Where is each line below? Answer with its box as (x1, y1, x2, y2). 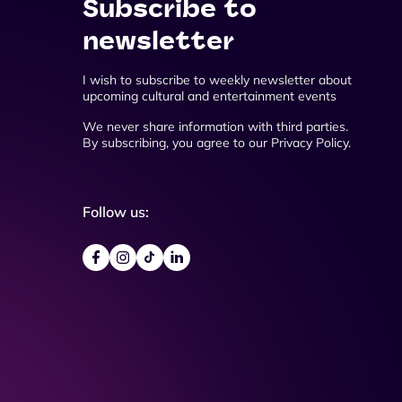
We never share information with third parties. (83, 118, 348, 135)
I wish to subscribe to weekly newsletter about (83, 71, 352, 88)
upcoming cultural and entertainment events (83, 87, 336, 104)
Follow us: (83, 202, 149, 221)
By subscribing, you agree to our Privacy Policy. (83, 134, 351, 151)
